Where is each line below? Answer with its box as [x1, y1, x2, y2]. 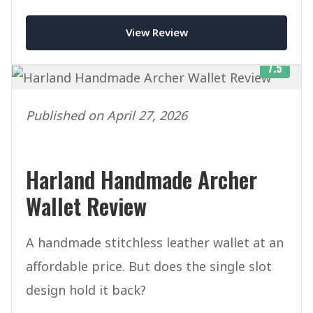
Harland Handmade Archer [26, 162, 257, 196]
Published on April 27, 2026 [26, 106, 187, 124]
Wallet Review [26, 189, 147, 222]
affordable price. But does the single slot [26, 257, 272, 275]
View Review [125, 25, 188, 40]
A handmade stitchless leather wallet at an [26, 233, 284, 251]
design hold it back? [26, 281, 146, 298]
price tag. [26, 1, 83, 19]
